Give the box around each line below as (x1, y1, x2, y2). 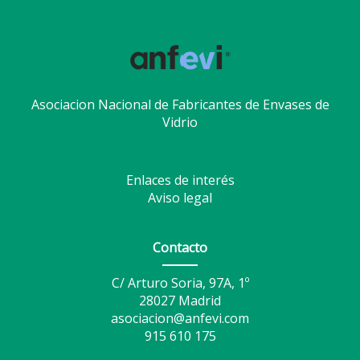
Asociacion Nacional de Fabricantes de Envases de (31, 96, 329, 113)
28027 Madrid (139, 292, 221, 309)
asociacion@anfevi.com (111, 309, 249, 327)
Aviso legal (148, 189, 212, 207)
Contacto (153, 239, 207, 256)
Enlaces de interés (125, 171, 235, 189)
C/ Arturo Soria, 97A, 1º (111, 274, 249, 292)
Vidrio (162, 113, 198, 131)
